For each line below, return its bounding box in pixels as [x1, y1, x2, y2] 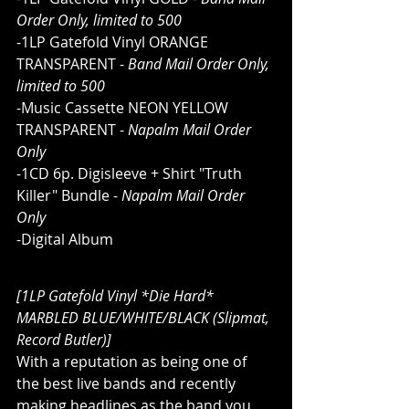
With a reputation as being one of [16, 351, 250, 372]
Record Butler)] [16, 329, 111, 350]
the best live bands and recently [16, 372, 239, 393]
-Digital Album [16, 228, 113, 249]
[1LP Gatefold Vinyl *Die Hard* [16, 285, 217, 306]
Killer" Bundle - [16, 184, 121, 205]
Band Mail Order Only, [128, 53, 273, 74]
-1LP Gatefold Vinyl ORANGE [16, 31, 212, 52]
